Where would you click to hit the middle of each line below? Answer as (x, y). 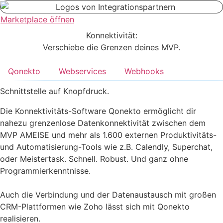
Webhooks (144, 71)
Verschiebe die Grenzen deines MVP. (111, 48)
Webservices (82, 71)
